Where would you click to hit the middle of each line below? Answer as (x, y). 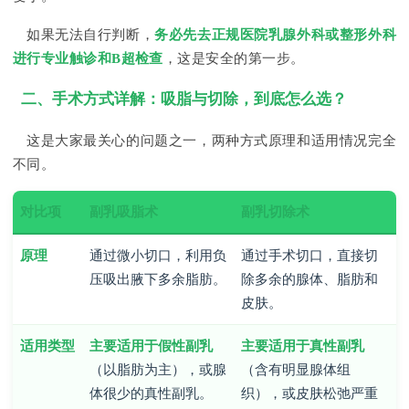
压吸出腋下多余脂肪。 (158, 279)
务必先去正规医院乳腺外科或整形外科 (275, 35)
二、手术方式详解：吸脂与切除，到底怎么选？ (184, 100)
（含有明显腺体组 (296, 369)
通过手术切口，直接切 (309, 255)
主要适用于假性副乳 (151, 346)
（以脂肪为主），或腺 (158, 369)
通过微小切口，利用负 (158, 255)
